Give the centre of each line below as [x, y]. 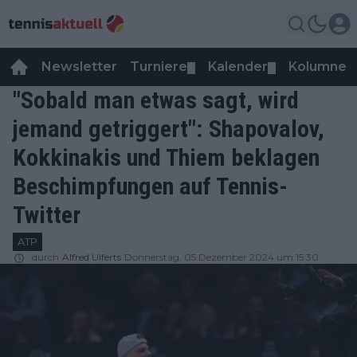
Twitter [47, 215]
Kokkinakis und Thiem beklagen [166, 157]
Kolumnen [322, 67]
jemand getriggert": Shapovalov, [169, 129]
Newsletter [79, 67]
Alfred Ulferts [92, 257]
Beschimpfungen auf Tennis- [150, 186]
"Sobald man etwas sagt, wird [156, 100]
